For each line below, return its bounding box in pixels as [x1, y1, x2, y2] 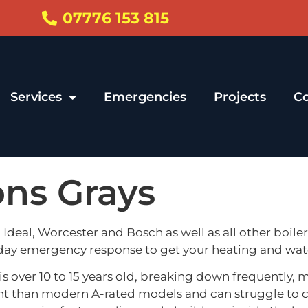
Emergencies [104, 89, 186, 104]
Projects [214, 89, 266, 104]
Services [10, 89, 62, 104]
